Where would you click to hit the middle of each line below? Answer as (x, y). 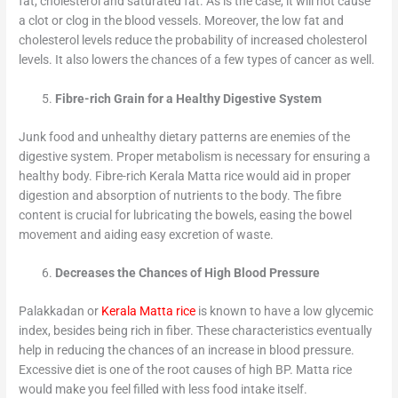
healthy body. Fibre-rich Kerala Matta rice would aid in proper (185, 175)
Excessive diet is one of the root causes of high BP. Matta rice (186, 369)
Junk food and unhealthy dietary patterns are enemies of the (185, 136)
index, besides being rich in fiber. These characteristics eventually (196, 330)
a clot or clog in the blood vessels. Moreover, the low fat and (182, 21)
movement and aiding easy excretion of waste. (147, 234)
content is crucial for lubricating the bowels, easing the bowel (186, 215)
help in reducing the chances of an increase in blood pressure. (187, 350)
